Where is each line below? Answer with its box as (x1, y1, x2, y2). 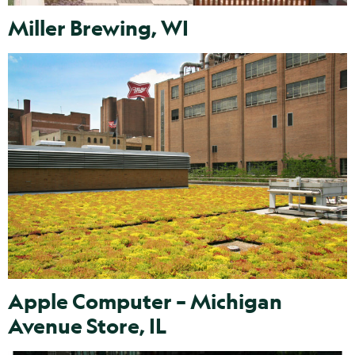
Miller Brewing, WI (8, 13, 189, 41)
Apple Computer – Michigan (8, 288, 282, 315)
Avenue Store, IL (8, 312, 166, 340)
